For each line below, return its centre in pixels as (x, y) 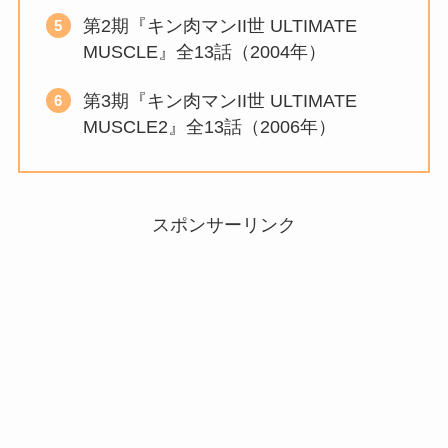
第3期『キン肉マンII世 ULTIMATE (219, 100)
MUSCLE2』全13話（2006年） (209, 126)
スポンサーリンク (224, 224)
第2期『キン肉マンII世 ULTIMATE (219, 26)
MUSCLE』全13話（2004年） (204, 52)
